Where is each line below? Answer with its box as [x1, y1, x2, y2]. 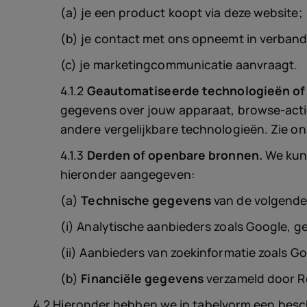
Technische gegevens [81, 192, 212, 208]
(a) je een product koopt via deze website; [60, 4, 303, 21]
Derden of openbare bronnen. [86, 147, 262, 163]
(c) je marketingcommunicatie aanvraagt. [60, 56, 298, 73]
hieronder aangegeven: [60, 166, 195, 182]
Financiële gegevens [81, 270, 204, 286]
